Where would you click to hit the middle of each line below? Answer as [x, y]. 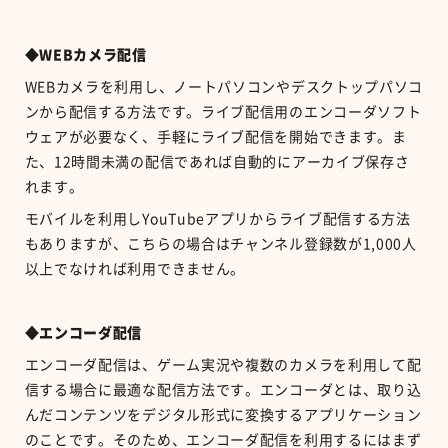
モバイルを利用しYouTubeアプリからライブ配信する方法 [217, 218]
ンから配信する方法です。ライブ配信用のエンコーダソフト [223, 111]
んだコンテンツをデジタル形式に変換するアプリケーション [223, 414]
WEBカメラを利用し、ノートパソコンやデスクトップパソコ [224, 86]
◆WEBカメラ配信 [85, 54]
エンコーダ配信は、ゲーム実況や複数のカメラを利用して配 [223, 364]
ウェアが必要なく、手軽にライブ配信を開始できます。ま [215, 136]
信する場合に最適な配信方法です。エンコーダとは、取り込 [223, 389]
